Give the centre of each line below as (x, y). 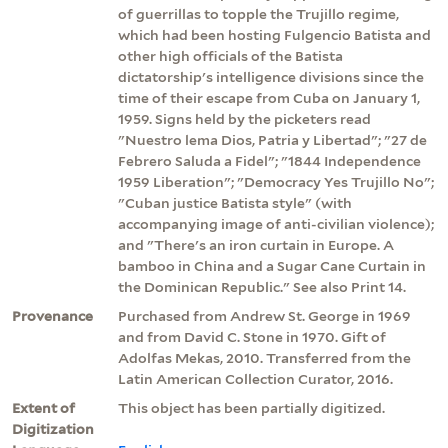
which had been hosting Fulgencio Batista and (274, 34)
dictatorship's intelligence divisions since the (271, 76)
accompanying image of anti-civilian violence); (276, 223)
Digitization (53, 428)
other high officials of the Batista (230, 55)
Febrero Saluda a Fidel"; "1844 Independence (269, 160)
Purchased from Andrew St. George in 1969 (264, 315)
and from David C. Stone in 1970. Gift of (252, 336)
